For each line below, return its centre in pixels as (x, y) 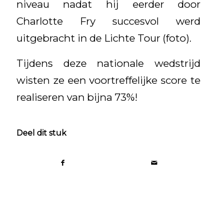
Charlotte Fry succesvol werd (108, 21)
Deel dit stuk (41, 133)
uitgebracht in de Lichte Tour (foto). (104, 38)
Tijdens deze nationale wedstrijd (108, 63)
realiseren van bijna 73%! (77, 97)
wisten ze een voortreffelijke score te (108, 80)
